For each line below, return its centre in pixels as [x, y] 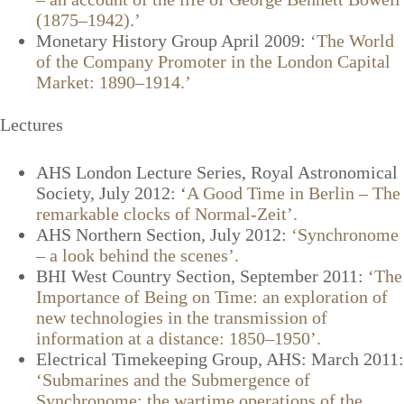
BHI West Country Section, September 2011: [200, 275]
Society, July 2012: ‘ [111, 193]
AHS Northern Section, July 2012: [164, 234]
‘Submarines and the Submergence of [173, 379]
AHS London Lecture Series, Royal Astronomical [217, 172]
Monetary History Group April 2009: [173, 40]
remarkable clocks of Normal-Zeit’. [167, 213]
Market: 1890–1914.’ [114, 82]
